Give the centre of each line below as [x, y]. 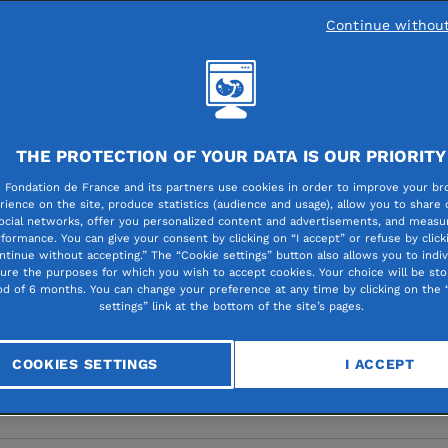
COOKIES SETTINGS [85, 363]
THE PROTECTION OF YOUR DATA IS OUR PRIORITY [231, 155]
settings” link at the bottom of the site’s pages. [231, 305]
